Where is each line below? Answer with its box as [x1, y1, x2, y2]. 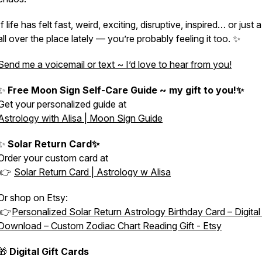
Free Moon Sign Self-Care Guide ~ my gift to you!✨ [8, 84, 244, 96]
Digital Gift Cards [9, 246, 89, 257]
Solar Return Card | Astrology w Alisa [14, 166, 171, 178]
